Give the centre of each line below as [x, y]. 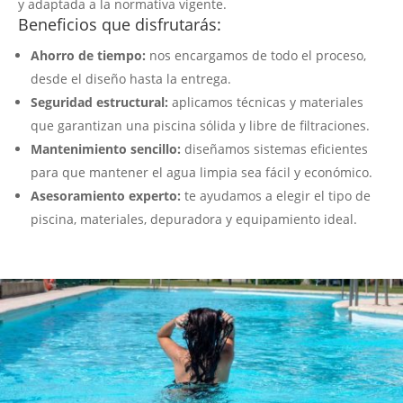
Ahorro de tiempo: [88, 56]
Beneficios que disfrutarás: [120, 25]
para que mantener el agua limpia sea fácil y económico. [201, 173]
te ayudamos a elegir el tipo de [276, 196]
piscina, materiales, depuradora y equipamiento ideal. [194, 219]
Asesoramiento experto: [106, 196]
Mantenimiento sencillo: [106, 149]
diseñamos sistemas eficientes [274, 149]
